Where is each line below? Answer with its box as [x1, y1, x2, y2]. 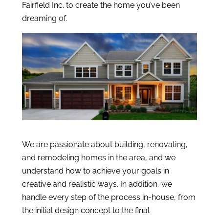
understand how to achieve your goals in [22, 166, 169, 176]
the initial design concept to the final [22, 206, 150, 216]
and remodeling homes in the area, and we [22, 153, 175, 163]
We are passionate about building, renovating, [22, 140, 188, 150]
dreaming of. [22, 14, 67, 23]
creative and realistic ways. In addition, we [22, 179, 172, 189]
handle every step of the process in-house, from [22, 193, 196, 202]
